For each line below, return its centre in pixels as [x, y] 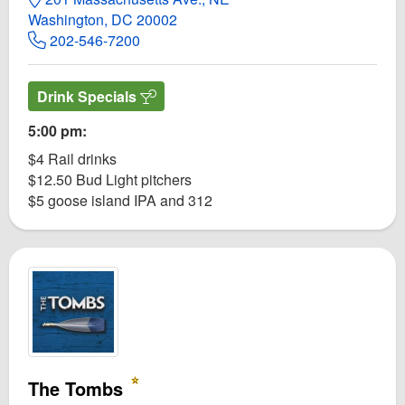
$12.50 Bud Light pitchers [110, 179]
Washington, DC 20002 [103, 19]
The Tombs [78, 388]
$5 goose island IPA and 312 [120, 200]
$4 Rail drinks [72, 158]
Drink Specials [88, 96]
